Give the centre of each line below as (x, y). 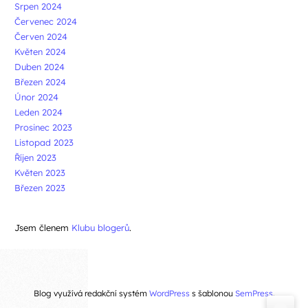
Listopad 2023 (44, 142)
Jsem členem (43, 227)
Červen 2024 (41, 36)
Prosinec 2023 (43, 127)
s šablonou (212, 293)
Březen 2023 (40, 187)
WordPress (169, 293)
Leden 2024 (38, 112)
